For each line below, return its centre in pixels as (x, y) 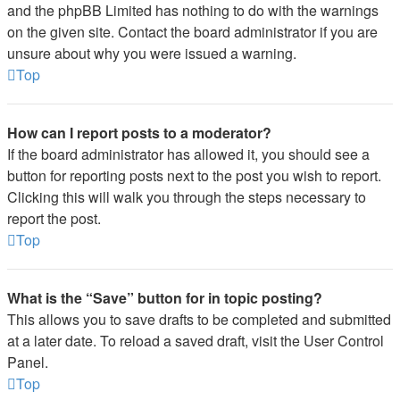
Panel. (28, 362)
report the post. (54, 218)
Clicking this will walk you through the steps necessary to (187, 197)
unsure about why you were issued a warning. (152, 53)
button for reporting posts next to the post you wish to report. (194, 175)
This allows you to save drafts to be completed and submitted (199, 319)
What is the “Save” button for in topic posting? (165, 298)
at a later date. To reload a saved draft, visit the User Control (196, 341)
